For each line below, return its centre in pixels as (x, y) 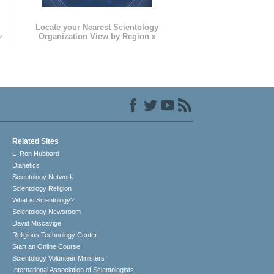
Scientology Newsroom (47, 212)
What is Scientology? (43, 200)
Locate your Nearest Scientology (97, 28)
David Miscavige (37, 224)
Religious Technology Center (55, 235)
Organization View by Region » (97, 37)
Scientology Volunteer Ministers (59, 258)
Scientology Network (43, 177)
